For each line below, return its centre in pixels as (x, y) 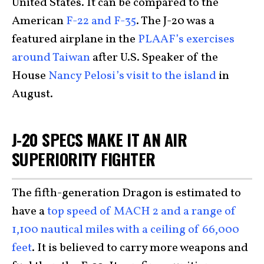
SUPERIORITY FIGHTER (84, 159)
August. (32, 94)
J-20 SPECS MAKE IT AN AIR (100, 139)
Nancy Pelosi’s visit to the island (132, 76)
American (39, 21)
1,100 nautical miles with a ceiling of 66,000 (126, 230)
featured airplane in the (75, 39)
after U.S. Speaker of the (154, 58)
